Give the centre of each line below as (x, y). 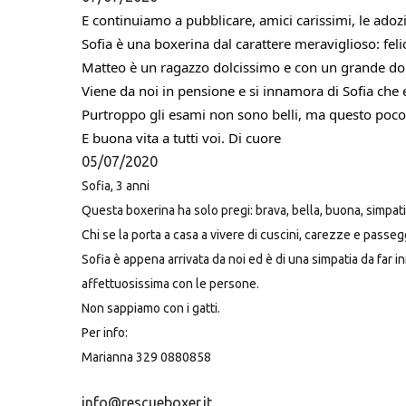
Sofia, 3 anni (116, 185)
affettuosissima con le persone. (170, 283)
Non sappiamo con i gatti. (151, 308)
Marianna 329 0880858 (146, 357)
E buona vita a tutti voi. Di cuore (181, 137)
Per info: (105, 332)
